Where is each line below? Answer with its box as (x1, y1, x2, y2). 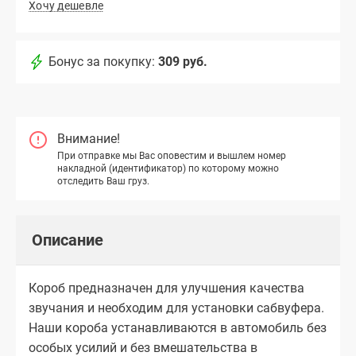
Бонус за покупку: (48, 54, 155, 70)
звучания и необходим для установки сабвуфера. (29, 300, 324, 316)
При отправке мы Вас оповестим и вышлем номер (57, 149, 286, 161)
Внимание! (57, 130, 120, 146)
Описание (32, 230, 103, 250)
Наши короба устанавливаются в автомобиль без (29, 320, 327, 336)
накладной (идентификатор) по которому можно (57, 162, 279, 174)
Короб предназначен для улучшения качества (29, 281, 304, 296)
